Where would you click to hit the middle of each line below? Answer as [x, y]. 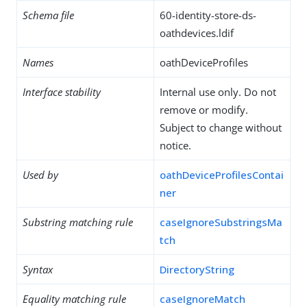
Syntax [38, 269]
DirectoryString [197, 269]
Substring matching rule [78, 222]
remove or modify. [204, 110]
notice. [175, 145]
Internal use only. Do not [218, 92]
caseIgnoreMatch [202, 299]
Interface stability [62, 92]
